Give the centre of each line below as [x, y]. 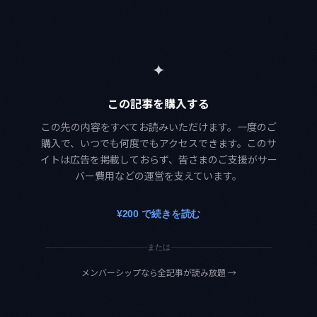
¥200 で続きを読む [158, 214]
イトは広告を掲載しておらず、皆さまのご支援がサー [158, 160]
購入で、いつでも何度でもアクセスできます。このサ [158, 143]
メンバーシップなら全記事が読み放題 [153, 272]
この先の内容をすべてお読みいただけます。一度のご [158, 127]
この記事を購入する [158, 104]
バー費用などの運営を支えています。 [158, 176]
